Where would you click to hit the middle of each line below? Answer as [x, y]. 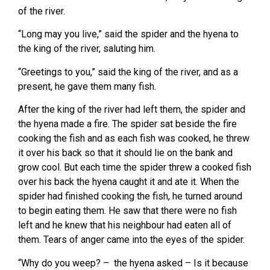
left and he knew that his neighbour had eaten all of [125, 225]
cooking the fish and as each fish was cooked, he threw [134, 139]
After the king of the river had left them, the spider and [132, 110]
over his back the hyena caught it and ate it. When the [129, 182]
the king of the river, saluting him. [87, 49]
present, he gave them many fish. [87, 86]
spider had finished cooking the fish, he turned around [130, 196]
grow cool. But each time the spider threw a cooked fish [135, 168]
